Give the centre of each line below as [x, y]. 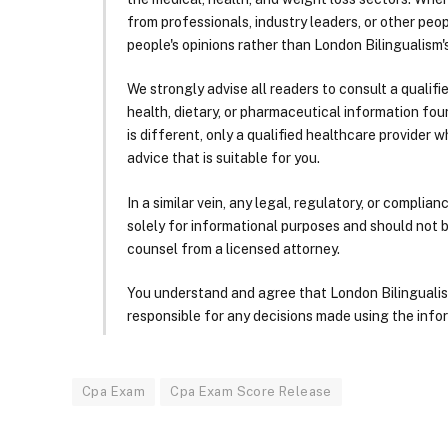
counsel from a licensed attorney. [233, 248]
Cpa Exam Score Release [251, 392]
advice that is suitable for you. [223, 158]
